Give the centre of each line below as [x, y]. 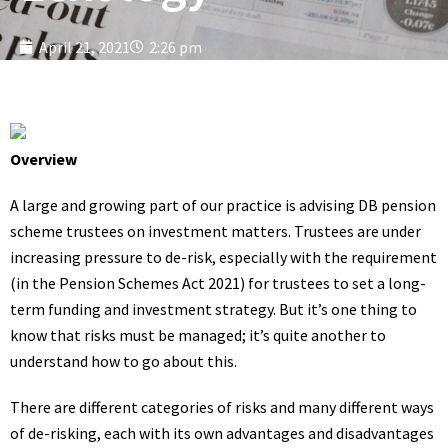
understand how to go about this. [123, 361]
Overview [43, 159]
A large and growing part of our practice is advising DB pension [223, 205]
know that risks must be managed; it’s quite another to [198, 335]
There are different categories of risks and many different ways [222, 407]
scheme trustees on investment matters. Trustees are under [215, 231]
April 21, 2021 [84, 47]
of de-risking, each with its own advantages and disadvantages [222, 433]
